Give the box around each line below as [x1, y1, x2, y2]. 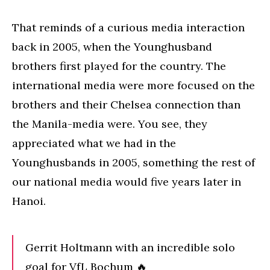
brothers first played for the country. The [12, 58, 226, 73]
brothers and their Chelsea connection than [12, 97, 240, 111]
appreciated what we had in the [12, 136, 176, 150]
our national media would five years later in [12, 174, 241, 189]
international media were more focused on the [12, 78, 255, 92]
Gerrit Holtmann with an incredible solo [25, 240, 235, 254]
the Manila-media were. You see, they [12, 116, 207, 131]
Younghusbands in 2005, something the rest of [12, 155, 255, 169]
